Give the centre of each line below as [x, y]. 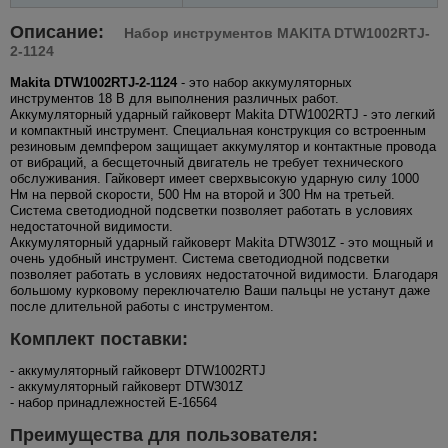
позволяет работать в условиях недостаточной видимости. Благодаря [224, 274]
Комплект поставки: [99, 338]
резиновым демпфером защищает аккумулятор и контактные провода [223, 146]
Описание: [59, 31]
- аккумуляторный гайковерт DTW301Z [126, 386]
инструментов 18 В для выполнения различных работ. [174, 98]
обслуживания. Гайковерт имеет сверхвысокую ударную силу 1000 [214, 178]
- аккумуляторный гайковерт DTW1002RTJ [138, 370]
